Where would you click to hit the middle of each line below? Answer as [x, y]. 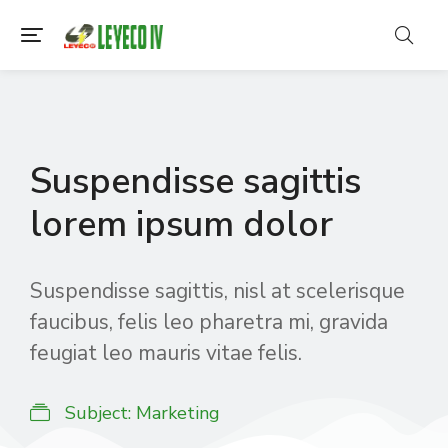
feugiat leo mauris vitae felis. [166, 353]
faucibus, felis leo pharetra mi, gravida [209, 322]
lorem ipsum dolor [181, 224]
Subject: [98, 413]
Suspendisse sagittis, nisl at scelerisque [217, 291]
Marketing [178, 413]
